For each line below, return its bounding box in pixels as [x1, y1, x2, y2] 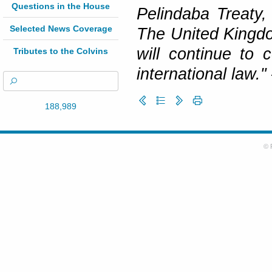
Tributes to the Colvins [13, 46, 108, 56]
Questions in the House [12, 1, 110, 11]
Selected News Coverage [9, 24, 112, 33]
